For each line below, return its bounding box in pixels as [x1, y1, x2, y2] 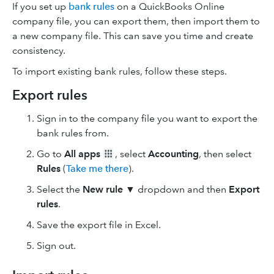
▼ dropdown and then [123, 183, 229, 195]
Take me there [66, 163, 128, 174]
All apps [64, 148, 100, 160]
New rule [80, 183, 123, 195]
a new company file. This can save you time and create [12, 30, 253, 42]
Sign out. [37, 240, 76, 251]
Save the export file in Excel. [37, 219, 161, 231]
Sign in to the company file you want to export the [37, 113, 257, 124]
